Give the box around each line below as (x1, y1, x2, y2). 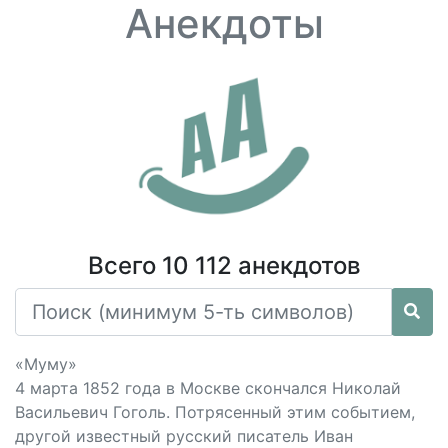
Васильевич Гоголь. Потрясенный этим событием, (15, 402, 415, 422)
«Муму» (15, 354, 77, 374)
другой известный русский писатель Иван (15, 426, 353, 446)
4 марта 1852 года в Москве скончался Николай (15, 378, 401, 398)
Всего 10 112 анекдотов (87, 251, 361, 280)
